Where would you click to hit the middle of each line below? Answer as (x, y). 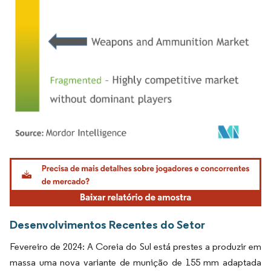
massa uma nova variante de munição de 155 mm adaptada (135, 262)
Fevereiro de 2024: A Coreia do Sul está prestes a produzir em (135, 246)
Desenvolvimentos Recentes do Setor (107, 224)
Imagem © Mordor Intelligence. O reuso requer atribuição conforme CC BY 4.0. (137, 159)
